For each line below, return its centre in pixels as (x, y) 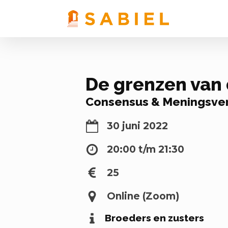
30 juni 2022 (137, 126)
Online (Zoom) (143, 196)
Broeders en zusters (154, 218)
